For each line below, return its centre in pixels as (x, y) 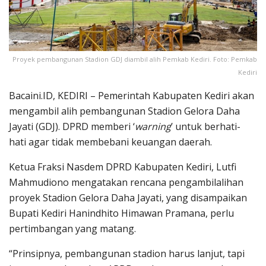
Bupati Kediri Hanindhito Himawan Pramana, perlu (121, 213)
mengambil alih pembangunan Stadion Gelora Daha (124, 111)
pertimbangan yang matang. (72, 229)
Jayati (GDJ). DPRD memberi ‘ (72, 127)
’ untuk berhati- (206, 127)
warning (153, 127)
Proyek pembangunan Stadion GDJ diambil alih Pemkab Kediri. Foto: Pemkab (135, 59)
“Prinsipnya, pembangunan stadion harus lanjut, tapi (127, 254)
